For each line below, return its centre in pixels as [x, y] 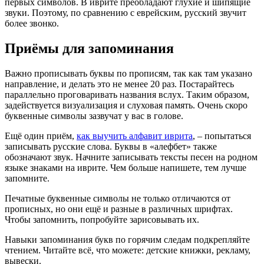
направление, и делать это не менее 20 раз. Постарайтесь [119, 84]
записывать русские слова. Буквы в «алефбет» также [111, 147]
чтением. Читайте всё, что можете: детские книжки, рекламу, [128, 250]
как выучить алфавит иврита [135, 136]
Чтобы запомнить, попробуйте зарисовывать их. [102, 220]
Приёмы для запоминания [89, 49]
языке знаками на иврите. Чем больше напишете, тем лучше [126, 168]
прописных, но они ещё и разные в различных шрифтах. [119, 209]
